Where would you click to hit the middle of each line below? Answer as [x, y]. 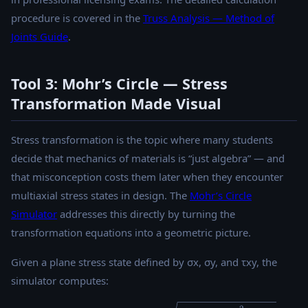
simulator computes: [60, 281]
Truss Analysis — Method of [209, 18]
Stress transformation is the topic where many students [142, 140]
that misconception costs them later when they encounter [147, 177]
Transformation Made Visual [116, 104]
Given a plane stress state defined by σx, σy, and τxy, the [144, 262]
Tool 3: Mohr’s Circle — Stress [119, 84]
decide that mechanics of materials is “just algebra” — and [148, 158]
